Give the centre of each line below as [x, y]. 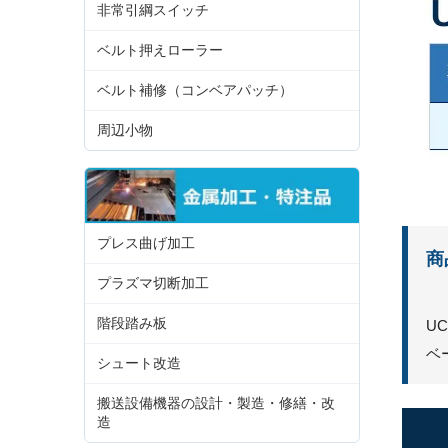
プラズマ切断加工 [153, 282]
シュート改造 [139, 362]
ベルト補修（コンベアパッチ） [195, 89]
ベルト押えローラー [160, 49]
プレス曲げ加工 [146, 242]
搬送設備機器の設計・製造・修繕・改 [216, 402]
